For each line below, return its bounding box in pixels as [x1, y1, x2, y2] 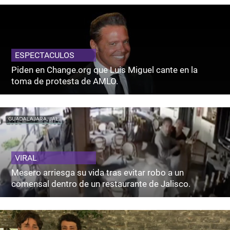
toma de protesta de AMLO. [11, 75, 119, 86]
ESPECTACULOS [15, 50, 75, 60]
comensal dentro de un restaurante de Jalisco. [11, 178, 191, 189]
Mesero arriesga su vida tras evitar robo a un [11, 167, 184, 178]
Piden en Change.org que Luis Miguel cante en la [11, 64, 198, 75]
